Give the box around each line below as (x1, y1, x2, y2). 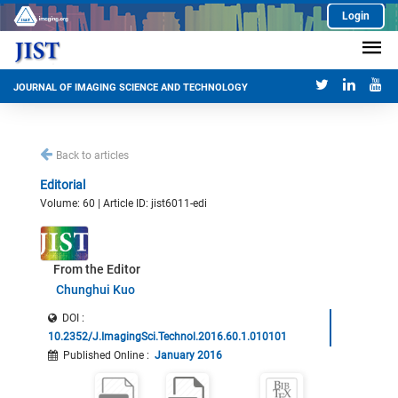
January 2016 (155, 349, 222, 362)
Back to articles (56, 149, 129, 162)
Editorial (40, 178, 85, 192)
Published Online (63, 349, 144, 362)
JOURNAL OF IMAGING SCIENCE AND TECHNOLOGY (13, 82, 248, 94)
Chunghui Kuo (55, 283, 135, 297)
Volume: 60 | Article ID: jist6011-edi (40, 197, 207, 210)
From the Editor (53, 262, 140, 276)
